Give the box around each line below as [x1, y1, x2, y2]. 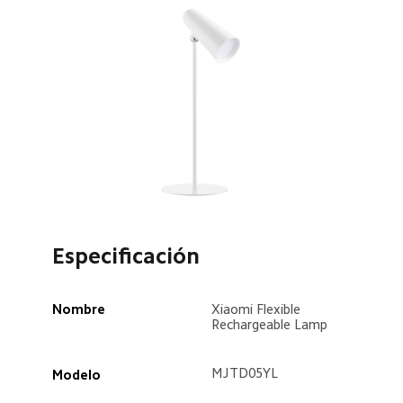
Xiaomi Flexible [210, 301, 304, 316]
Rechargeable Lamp [210, 317, 335, 331]
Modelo [51, 367, 108, 381]
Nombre [51, 301, 112, 316]
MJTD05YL [210, 365, 285, 380]
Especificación [51, 245, 200, 268]
